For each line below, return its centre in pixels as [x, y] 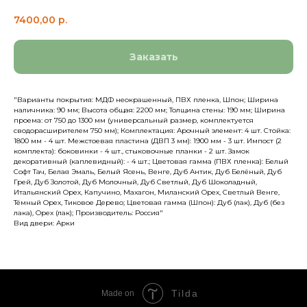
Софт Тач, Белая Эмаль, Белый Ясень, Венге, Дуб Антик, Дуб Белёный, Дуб [148, 171]
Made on [118, 293]
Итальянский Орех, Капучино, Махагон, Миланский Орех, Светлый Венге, [147, 192]
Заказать [153, 57]
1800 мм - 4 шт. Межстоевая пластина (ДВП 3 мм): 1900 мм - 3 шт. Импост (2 [148, 140]
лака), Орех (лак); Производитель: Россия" [88, 212]
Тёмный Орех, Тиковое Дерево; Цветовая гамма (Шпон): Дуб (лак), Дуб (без [149, 202]
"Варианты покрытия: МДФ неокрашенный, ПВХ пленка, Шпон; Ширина [146, 99]
